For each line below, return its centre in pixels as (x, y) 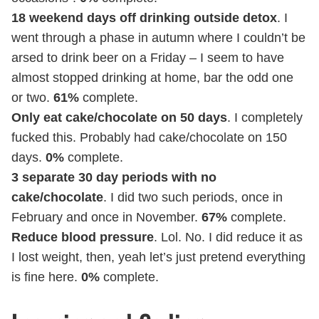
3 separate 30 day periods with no (114, 178)
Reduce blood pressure (83, 237)
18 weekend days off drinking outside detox (144, 18)
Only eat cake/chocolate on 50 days (119, 118)
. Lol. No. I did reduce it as (228, 237)
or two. (32, 98)
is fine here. (46, 277)
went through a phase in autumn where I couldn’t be (158, 38)
